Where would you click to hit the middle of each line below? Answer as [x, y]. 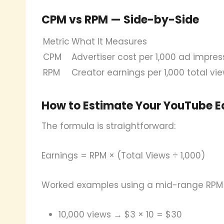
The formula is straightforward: [108, 126]
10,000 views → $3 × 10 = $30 [120, 214]
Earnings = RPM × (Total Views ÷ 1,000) [123, 155]
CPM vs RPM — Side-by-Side [120, 19]
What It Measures [109, 41]
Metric [56, 41]
